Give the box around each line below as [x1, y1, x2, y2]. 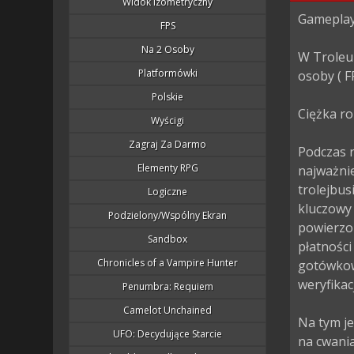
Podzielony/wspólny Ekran [108, 209, 228, 222]
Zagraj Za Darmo [129, 137, 207, 151]
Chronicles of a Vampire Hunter [97, 256, 239, 269]
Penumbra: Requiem [122, 280, 213, 293]
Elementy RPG [137, 161, 198, 175]
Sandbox [148, 232, 188, 246]
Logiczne [148, 185, 188, 198]
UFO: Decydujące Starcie [113, 327, 223, 341]
